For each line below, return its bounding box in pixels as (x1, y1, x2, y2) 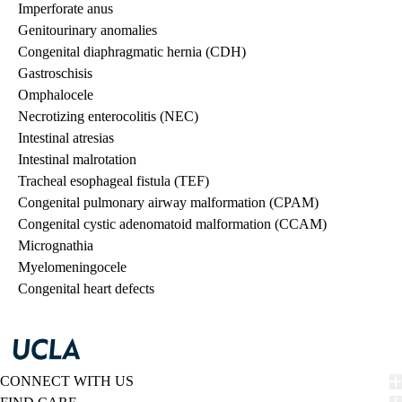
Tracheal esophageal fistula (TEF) (18, 173, 209, 189)
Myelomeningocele (18, 259, 127, 275)
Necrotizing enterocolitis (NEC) (18, 109, 198, 125)
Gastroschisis (18, 66, 92, 82)
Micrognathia (18, 238, 93, 254)
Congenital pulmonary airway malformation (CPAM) (18, 195, 319, 211)
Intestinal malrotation (18, 152, 136, 168)
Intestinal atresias (18, 130, 114, 146)
